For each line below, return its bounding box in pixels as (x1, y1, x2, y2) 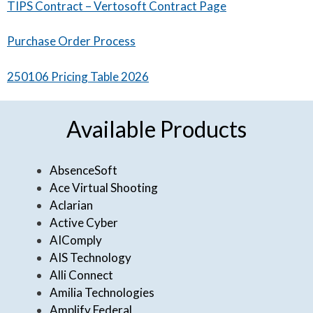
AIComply (50, 233, 102, 248)
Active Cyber (50, 215, 118, 231)
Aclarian (50, 198, 93, 213)
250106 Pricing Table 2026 (7, 68, 149, 84)
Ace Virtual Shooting (50, 180, 158, 196)
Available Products (66, 115, 247, 143)
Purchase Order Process (7, 34, 136, 49)
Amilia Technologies (50, 285, 154, 300)
